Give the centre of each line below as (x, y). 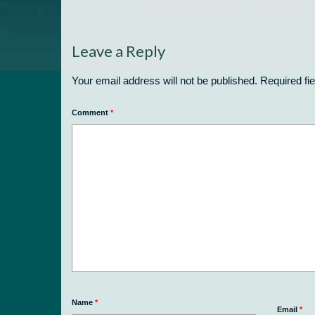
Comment (91, 112)
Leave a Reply (118, 51)
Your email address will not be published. (165, 80)
